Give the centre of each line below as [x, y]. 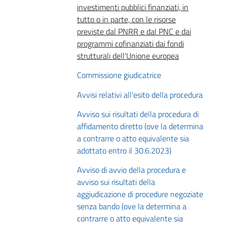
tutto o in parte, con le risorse [126, 19]
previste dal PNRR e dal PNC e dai [134, 31]
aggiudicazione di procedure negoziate [140, 194]
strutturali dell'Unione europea [128, 55]
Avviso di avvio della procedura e [131, 170]
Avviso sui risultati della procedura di [138, 114]
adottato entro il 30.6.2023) [124, 151]
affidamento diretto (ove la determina [140, 126]
